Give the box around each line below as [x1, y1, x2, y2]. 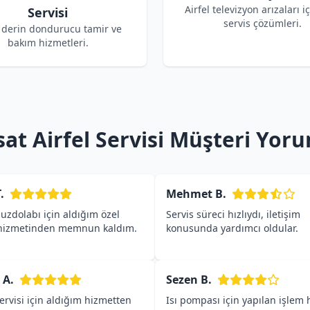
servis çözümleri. [223, 17, 302, 30]
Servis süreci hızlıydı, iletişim [166, 208, 300, 221]
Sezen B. [166, 272, 212, 287]
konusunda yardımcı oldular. [166, 221, 298, 235]
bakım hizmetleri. [7, 36, 89, 49]
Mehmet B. [166, 186, 226, 201]
